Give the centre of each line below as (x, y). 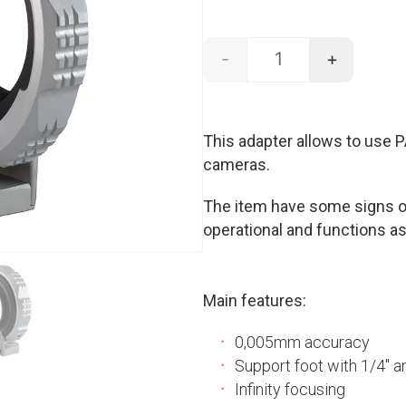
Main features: (255, 300)
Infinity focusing (290, 389)
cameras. (237, 164)
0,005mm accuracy (302, 342)
